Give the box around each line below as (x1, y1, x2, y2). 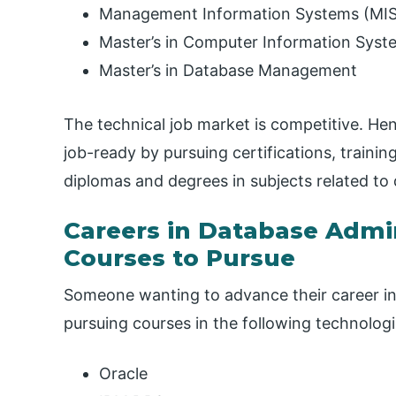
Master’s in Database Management (99, 61, 357, 80)
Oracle (99, 363, 148, 383)
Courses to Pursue (64, 244, 295, 273)
